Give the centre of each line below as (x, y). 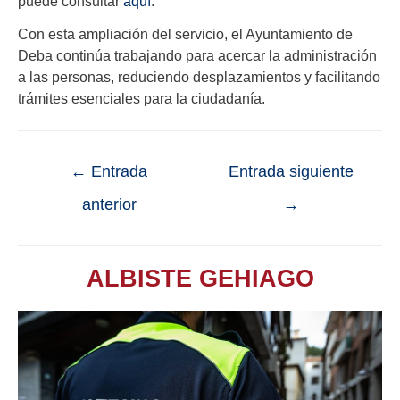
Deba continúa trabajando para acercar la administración (197, 55)
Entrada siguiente (291, 171)
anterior (109, 204)
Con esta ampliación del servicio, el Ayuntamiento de (185, 33)
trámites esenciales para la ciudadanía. (142, 98)
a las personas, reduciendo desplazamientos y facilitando (199, 76)
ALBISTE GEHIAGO (200, 278)
